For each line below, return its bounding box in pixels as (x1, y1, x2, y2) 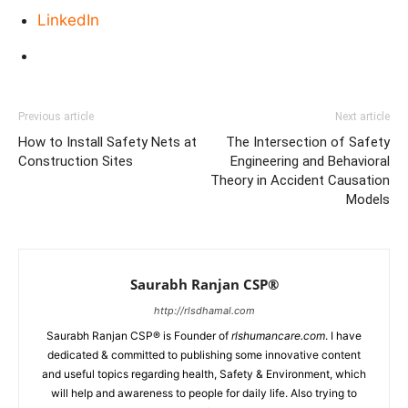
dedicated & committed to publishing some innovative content (47, 348, 361, 362)
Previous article (18, 110, 94, 123)
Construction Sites (18, 153, 133, 169)
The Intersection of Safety (226, 134, 390, 150)
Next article (335, 110, 390, 123)
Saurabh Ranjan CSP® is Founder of (46, 329, 231, 342)
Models (346, 191, 390, 208)
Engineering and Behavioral (230, 153, 390, 169)
